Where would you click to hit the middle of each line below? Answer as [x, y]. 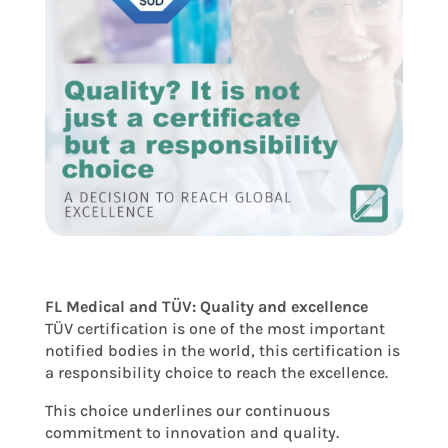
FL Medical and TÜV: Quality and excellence [206, 306]
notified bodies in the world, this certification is [222, 350]
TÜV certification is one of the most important [214, 328]
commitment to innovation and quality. [191, 432]
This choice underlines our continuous [187, 410]
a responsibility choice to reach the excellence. [216, 372]
